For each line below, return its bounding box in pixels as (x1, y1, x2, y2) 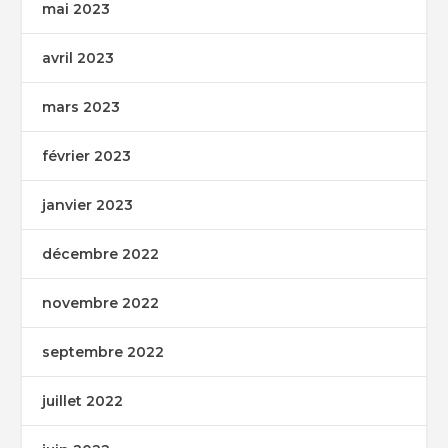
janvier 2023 (42, 195, 134, 214)
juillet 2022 (42, 391, 124, 410)
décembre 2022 (42, 244, 160, 263)
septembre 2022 (42, 342, 165, 361)
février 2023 (42, 146, 132, 165)
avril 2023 (42, 48, 115, 67)
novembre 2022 (42, 293, 160, 312)
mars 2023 (42, 97, 121, 116)
